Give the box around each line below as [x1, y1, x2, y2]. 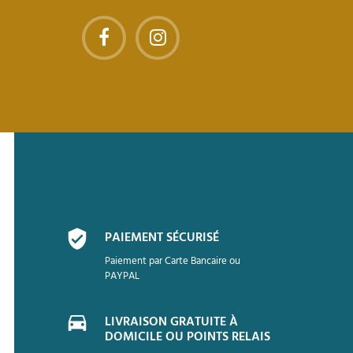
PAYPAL [105, 268, 140, 285]
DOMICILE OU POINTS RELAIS [105, 327, 271, 348]
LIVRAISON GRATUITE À [105, 312, 239, 333]
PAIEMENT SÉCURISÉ [105, 228, 220, 249]
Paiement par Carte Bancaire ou [105, 253, 241, 270]
